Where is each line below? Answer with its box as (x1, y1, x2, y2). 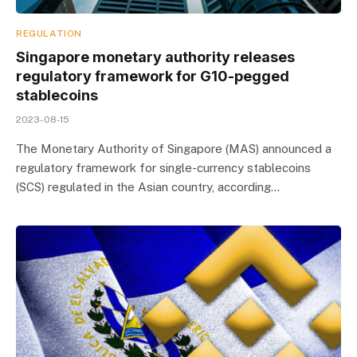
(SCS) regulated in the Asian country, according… (16, 180, 280, 194)
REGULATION (16, 28, 82, 39)
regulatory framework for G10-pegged (16, 68, 289, 84)
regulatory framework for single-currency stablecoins (16, 161, 311, 175)
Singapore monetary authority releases (16, 49, 295, 65)
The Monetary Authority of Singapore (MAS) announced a (16, 142, 331, 155)
